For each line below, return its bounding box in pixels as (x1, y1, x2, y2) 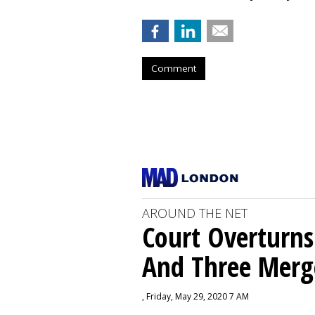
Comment (151, 62, 196, 75)
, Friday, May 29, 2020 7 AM (142, 290, 249, 302)
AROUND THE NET (142, 205, 247, 221)
